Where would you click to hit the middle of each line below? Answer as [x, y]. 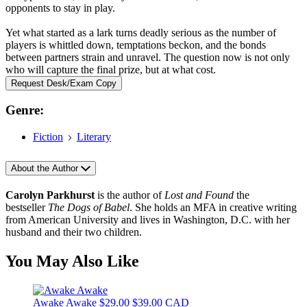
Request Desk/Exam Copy [64, 83]
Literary [94, 137]
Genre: [25, 110]
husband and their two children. [74, 232]
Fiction [48, 137]
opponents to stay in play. [60, 8]
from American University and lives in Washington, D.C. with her [148, 220]
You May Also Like [72, 261]
